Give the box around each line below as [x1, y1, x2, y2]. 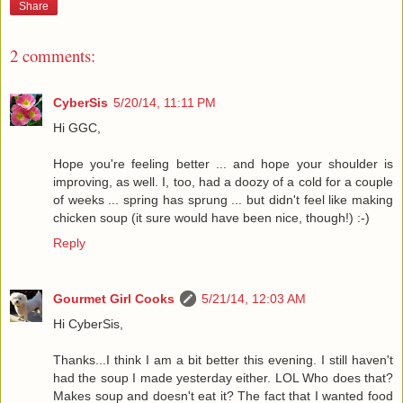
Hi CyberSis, [53, 317, 123, 332]
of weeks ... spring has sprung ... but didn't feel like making [53, 193, 393, 208]
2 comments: [10, 44, 95, 67]
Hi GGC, [53, 121, 101, 136]
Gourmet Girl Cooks [53, 291, 175, 307]
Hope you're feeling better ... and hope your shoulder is [53, 157, 393, 172]
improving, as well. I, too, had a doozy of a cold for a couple [53, 175, 393, 190]
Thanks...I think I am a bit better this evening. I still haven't [53, 353, 393, 368]
